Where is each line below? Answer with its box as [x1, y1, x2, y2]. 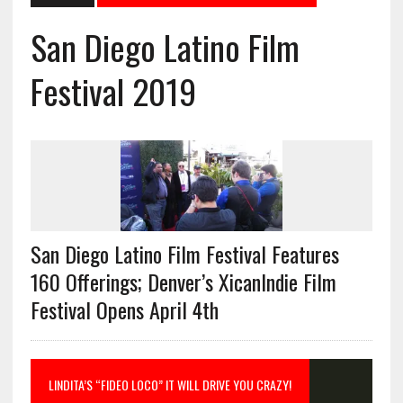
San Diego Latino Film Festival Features [30, 237, 339, 271]
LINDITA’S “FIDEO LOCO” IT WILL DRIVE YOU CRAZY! [48, 375, 291, 395]
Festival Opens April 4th [30, 293, 219, 327]
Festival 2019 [30, 66, 196, 117]
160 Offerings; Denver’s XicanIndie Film [30, 265, 336, 299]
